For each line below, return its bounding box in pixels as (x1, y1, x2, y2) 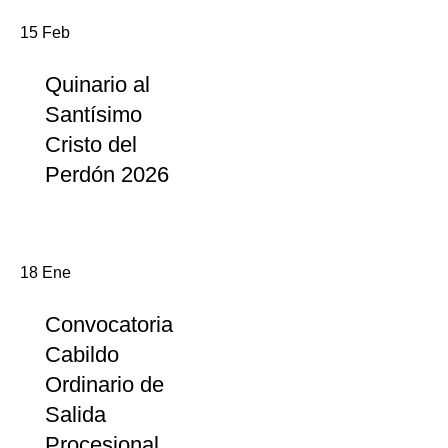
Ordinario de (45, 372, 164, 397)
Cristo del (45, 132, 137, 157)
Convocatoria (45, 312, 173, 337)
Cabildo (45, 342, 119, 367)
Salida (45, 402, 106, 427)
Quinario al (45, 72, 150, 97)
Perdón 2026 (45, 162, 169, 187)
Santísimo (45, 102, 142, 127)
